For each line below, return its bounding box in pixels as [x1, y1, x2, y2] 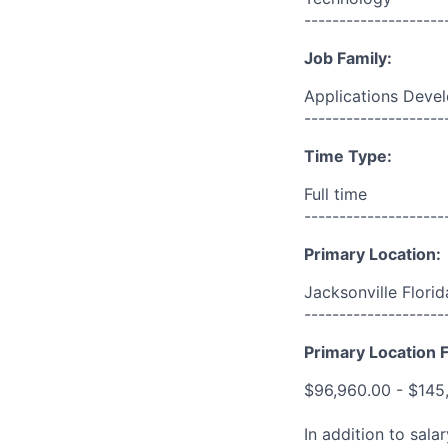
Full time [304, 184, 367, 204]
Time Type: [304, 146, 392, 166]
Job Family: [304, 48, 392, 68]
